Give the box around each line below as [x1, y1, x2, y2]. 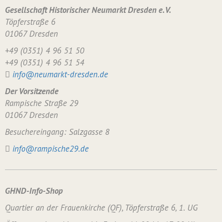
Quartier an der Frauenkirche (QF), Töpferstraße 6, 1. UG [5, 202, 198, 213]
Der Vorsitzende [5, 86, 58, 97]
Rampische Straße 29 [5, 98, 78, 109]
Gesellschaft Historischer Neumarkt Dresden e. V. [5, 4, 171, 15]
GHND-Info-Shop [5, 185, 63, 196]
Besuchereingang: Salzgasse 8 [5, 126, 110, 137]
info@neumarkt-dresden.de [12, 69, 108, 80]
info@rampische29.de [12, 143, 89, 154]
